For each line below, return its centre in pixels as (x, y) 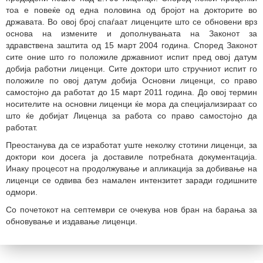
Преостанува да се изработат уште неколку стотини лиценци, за (131, 145)
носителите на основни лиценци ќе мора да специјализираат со (131, 104)
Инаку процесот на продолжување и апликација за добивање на (131, 168)
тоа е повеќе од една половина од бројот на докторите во (131, 10)
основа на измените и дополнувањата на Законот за (131, 33)
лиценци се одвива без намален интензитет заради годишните (131, 180)
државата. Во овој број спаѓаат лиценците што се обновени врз (131, 22)
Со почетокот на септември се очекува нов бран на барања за (131, 210)
